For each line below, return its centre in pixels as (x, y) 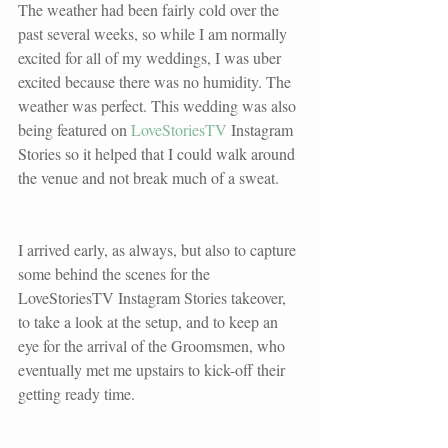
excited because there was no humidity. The (156, 81)
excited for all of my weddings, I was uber (151, 57)
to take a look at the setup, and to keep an (150, 321)
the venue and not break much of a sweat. (150, 177)
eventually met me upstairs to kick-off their (153, 369)
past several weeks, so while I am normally (154, 33)
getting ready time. (78, 393)
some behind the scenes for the (116, 273)
